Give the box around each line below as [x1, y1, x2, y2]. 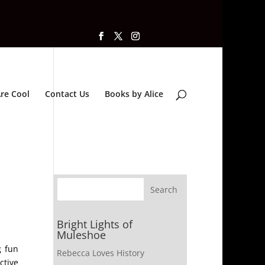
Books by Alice [105, 88, 163, 99]
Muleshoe [56, 228, 106, 242]
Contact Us [45, 88, 89, 99]
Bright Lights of [56, 217, 132, 231]
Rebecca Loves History [56, 247, 144, 258]
